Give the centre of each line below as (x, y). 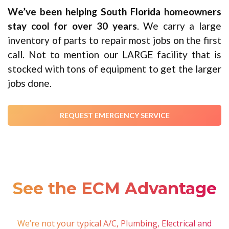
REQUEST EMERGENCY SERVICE (114, 116)
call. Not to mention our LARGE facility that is (114, 54)
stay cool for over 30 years (72, 26)
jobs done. (30, 83)
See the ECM (68, 189)
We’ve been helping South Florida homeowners (114, 11)
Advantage (170, 189)
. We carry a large (179, 26)
